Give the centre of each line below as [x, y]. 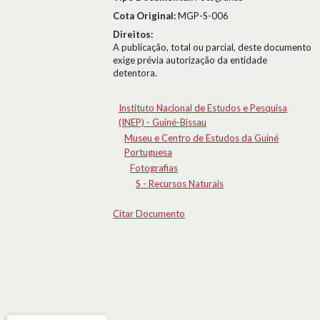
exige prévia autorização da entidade [190, 60]
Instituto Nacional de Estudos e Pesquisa [203, 108]
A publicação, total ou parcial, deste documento [212, 47]
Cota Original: [145, 16]
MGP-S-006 [203, 16]
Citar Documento [149, 214]
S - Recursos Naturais [180, 184]
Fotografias [154, 168]
